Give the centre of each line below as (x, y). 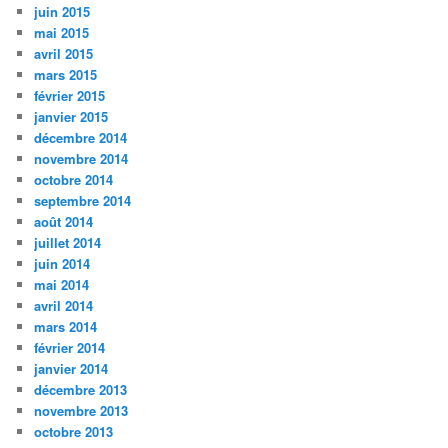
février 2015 (70, 96)
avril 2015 (64, 54)
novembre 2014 (81, 159)
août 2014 (64, 222)
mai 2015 (62, 33)
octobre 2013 (74, 432)
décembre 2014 (81, 138)
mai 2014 (62, 285)
